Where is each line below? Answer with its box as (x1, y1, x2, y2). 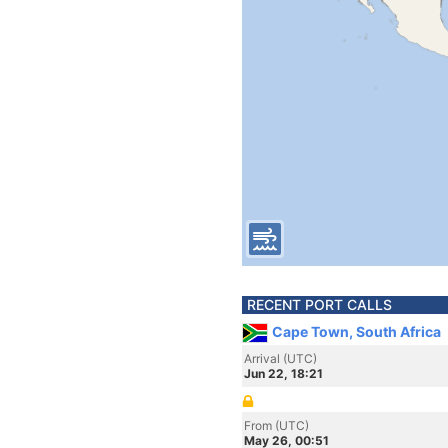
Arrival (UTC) (244, 351, 317, 366)
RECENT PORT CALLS (247, 296, 392, 313)
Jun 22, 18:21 (244, 366, 323, 381)
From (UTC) (244, 418, 309, 433)
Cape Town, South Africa (272, 323, 441, 340)
